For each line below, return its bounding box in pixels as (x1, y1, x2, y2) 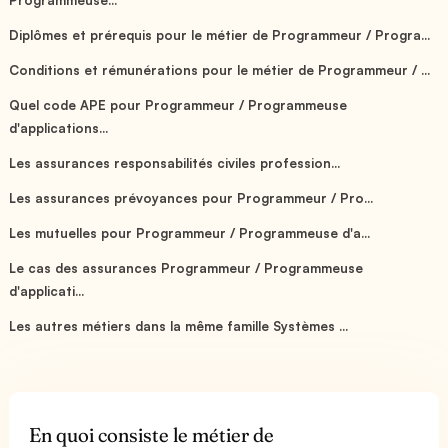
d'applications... (9, 119, 108, 136)
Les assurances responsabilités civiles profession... (9, 154, 341, 171)
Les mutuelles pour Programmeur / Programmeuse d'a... (9, 224, 371, 241)
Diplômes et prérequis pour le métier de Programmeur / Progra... (9, 26, 431, 43)
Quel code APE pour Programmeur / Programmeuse (9, 96, 348, 113)
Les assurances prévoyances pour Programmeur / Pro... (9, 189, 374, 206)
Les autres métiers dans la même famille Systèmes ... (9, 317, 349, 334)
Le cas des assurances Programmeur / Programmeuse (9, 259, 364, 276)
